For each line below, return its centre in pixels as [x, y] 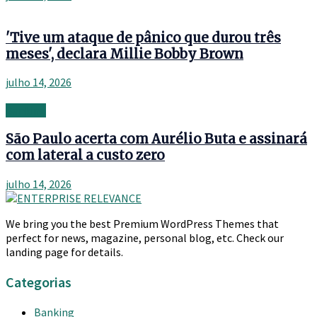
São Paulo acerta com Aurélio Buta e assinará [156, 139]
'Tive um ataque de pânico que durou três [143, 38]
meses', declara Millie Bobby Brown [125, 54]
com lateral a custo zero [85, 156]
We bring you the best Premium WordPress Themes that [142, 223]
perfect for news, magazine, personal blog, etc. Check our [145, 237]
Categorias [39, 282]
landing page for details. [64, 252]
